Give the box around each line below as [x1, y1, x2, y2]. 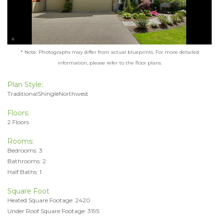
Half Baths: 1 [7, 168, 42, 175]
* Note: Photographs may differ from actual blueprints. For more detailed [20, 48, 199, 55]
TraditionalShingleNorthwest [7, 89, 88, 97]
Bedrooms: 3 [7, 146, 43, 154]
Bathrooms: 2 [7, 157, 46, 165]
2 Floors [7, 118, 29, 126]
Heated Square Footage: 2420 [7, 196, 90, 204]
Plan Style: [7, 80, 43, 89]
